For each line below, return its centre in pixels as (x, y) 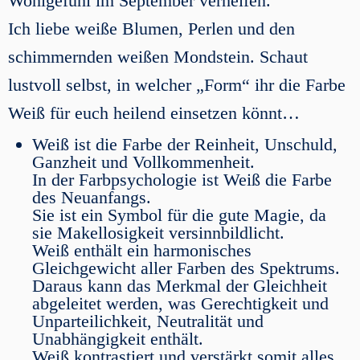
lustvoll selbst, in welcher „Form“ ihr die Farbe (177, 85)
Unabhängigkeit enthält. (118, 339)
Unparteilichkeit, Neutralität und (148, 321)
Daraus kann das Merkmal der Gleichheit (180, 286)
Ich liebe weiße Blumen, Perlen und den (151, 29)
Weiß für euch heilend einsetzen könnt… (154, 113)
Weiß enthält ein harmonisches (142, 250)
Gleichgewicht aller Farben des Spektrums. (186, 268)
